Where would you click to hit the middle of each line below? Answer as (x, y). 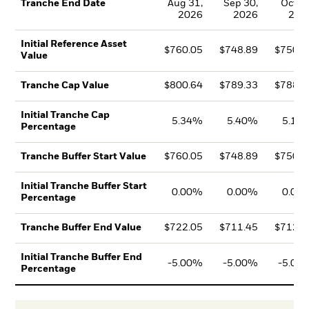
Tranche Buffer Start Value (84, 157)
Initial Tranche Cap (66, 116)
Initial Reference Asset (74, 44)
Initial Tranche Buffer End (82, 258)
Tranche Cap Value (65, 86)
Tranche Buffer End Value (81, 228)
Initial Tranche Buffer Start (84, 187)
